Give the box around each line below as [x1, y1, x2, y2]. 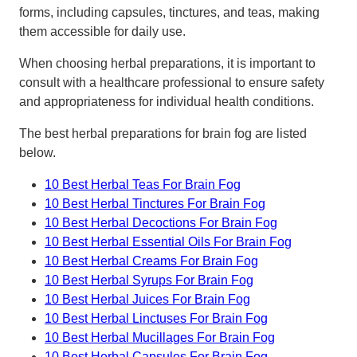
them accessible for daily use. [19, 25, 186, 38]
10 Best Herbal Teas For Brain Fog [45, 178, 241, 191]
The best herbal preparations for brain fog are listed [19, 127, 307, 140]
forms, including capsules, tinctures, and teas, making [19, 6, 320, 19]
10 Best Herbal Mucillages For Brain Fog [45, 331, 275, 344]
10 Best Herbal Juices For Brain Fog [45, 292, 250, 306]
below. [19, 146, 56, 159]
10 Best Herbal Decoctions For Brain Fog [45, 216, 277, 229]
